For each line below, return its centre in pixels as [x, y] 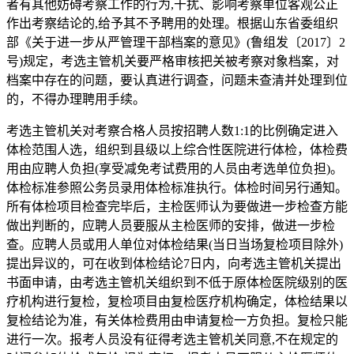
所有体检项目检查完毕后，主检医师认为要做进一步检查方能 [177, 206]
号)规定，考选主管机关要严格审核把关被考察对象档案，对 [173, 61]
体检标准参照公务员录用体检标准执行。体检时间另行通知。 [177, 187]
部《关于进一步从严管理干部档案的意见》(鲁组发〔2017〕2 [176, 42]
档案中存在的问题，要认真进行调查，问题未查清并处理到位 [177, 80]
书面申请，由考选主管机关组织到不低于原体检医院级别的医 [177, 282]
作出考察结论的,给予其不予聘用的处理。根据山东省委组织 [172, 23]
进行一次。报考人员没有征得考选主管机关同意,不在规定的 [172, 339]
